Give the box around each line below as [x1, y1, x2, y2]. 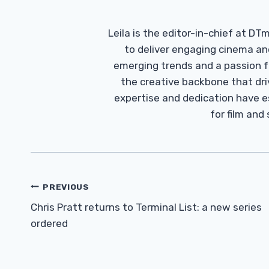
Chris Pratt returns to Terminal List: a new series [31, 201, 262, 214]
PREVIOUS [43, 181, 89, 192]
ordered [31, 217, 68, 230]
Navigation [30, 196, 115, 223]
